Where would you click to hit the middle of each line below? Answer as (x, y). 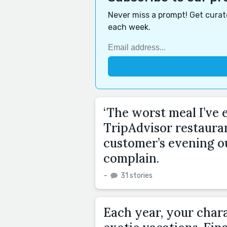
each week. (129, 27)
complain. (131, 158)
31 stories (136, 175)
